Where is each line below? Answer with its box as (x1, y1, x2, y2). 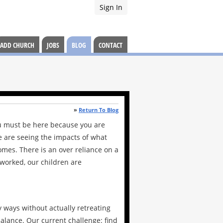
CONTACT (99, 40, 122, 50)
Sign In (100, 2, 122, 12)
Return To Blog (79, 106, 118, 113)
